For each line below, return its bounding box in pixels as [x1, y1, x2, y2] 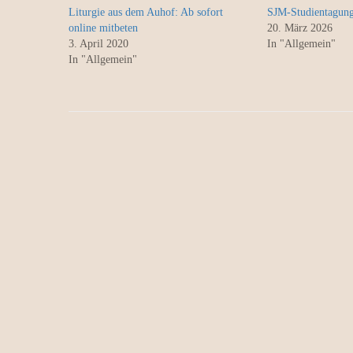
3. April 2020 [69, 38, 128, 50]
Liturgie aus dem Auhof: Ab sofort [69, 6, 223, 18]
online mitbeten [69, 22, 138, 34]
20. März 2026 [266, 22, 333, 34]
